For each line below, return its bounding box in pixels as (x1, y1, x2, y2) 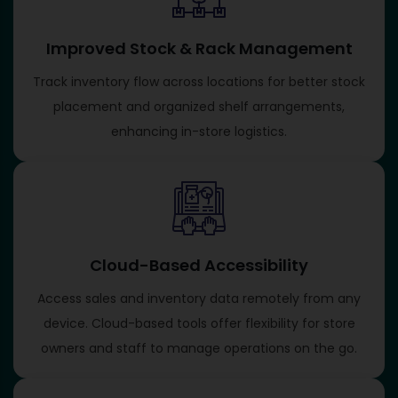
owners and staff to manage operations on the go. (41, 338, 357, 357)
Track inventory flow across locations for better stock (33, 72, 365, 91)
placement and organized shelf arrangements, (53, 97, 345, 115)
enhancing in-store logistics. (111, 122, 287, 140)
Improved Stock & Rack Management (45, 36, 353, 60)
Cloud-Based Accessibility (90, 253, 308, 276)
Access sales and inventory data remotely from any (37, 289, 361, 307)
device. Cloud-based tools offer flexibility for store (43, 314, 355, 332)
